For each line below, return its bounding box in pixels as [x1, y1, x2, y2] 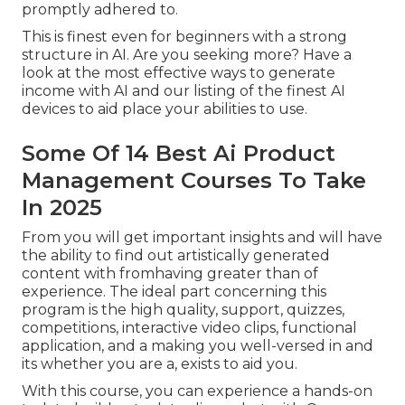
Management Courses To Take [22, 166, 366, 193]
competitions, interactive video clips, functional [22, 318, 357, 336]
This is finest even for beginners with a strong [22, 27, 347, 45]
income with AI [22, 81, 128, 99]
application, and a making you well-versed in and [22, 336, 373, 354]
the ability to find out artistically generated [22, 246, 330, 264]
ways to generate [211, 63, 335, 81]
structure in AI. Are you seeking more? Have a [22, 45, 352, 63]
